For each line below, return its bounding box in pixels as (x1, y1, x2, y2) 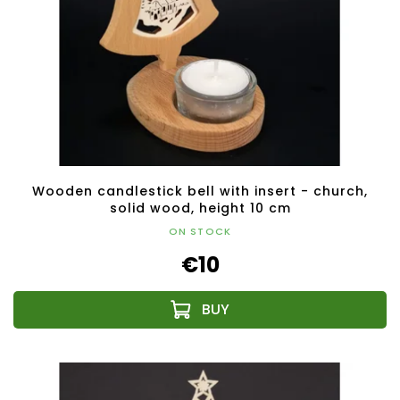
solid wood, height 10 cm (109, 198, 291, 217)
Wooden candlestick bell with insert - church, (32, 181, 368, 200)
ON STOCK (168, 223, 232, 238)
